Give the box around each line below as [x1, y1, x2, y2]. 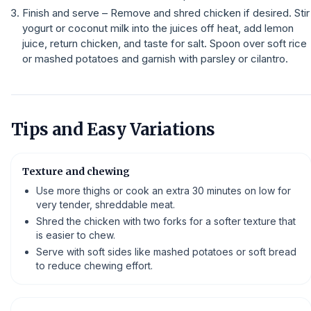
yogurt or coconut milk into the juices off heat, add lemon [22, 22, 294, 35]
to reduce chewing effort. [36, 260, 153, 271]
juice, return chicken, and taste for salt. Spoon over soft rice [22, 37, 307, 50]
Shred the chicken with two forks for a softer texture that [36, 215, 296, 227]
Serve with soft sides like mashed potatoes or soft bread [36, 246, 296, 258]
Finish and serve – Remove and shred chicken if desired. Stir [22, 6, 310, 19]
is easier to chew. [36, 229, 115, 241]
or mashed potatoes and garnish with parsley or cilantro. [22, 52, 288, 65]
